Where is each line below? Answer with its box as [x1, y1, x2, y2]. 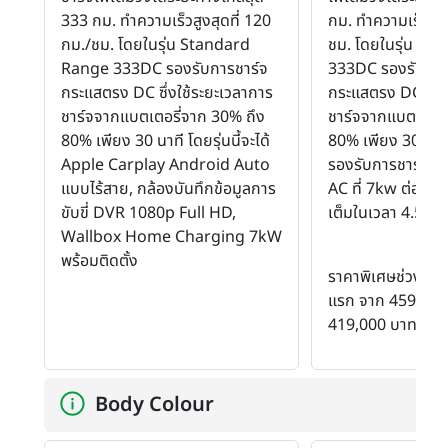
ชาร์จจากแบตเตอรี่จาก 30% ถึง [61, 104, 265, 129]
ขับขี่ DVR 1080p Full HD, [61, 200, 236, 225]
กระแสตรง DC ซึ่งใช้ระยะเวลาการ [61, 80, 273, 105]
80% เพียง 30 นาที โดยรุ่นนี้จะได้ [61, 128, 270, 153]
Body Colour [95, 389, 214, 420]
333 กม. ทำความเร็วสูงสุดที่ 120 [61, 8, 271, 33]
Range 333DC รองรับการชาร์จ [61, 56, 268, 81]
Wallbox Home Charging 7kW [61, 224, 282, 249]
